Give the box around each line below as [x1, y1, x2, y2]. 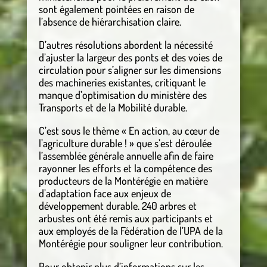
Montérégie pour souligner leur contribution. [38, 236, 223, 250]
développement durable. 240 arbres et [38, 198, 197, 212]
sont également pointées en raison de [38, 2, 194, 15]
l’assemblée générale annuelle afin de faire [38, 148, 213, 162]
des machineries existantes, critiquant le [38, 75, 206, 89]
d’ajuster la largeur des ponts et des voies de [38, 50, 222, 64]
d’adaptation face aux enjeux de [38, 186, 171, 200]
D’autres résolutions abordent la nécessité [38, 38, 213, 51]
